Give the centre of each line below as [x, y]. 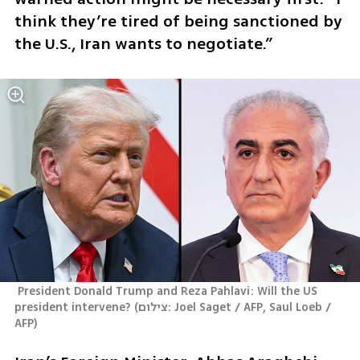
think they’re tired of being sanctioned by [178, 22]
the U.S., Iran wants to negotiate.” [143, 44]
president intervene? [72, 307]
